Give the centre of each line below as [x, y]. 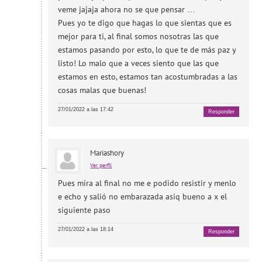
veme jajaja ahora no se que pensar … [127, 9]
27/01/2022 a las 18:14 [86, 230]
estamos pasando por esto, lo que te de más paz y [147, 49]
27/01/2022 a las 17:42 [86, 109]
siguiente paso [85, 210]
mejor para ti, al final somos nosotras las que [139, 36]
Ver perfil [101, 166]
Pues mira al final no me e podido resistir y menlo [147, 183]
